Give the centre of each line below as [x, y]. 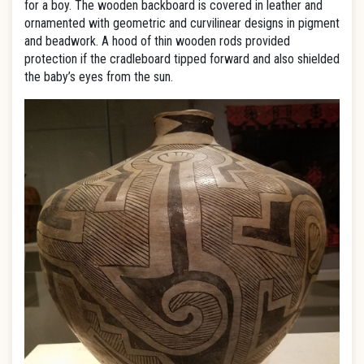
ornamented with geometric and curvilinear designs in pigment [182, 23]
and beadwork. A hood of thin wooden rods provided [157, 41]
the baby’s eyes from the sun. [99, 77]
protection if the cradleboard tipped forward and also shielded [182, 59]
